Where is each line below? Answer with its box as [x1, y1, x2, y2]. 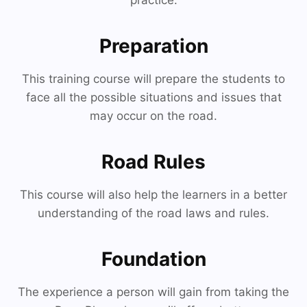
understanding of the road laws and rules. [38, 206, 269, 221]
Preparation [99, 34, 208, 58]
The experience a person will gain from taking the [18, 285, 289, 299]
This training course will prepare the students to [22, 72, 285, 86]
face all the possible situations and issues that [25, 90, 282, 105]
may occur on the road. [90, 109, 217, 123]
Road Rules [101, 150, 206, 174]
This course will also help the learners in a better [20, 188, 287, 202]
